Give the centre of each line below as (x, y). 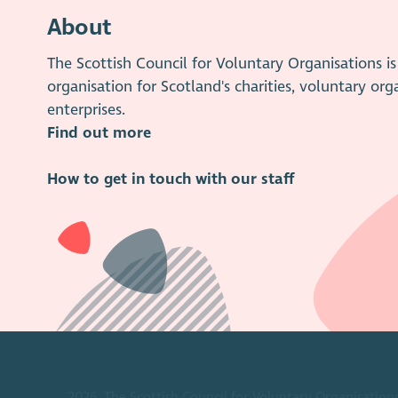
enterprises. (86, 109)
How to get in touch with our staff (170, 179)
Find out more (99, 132)
